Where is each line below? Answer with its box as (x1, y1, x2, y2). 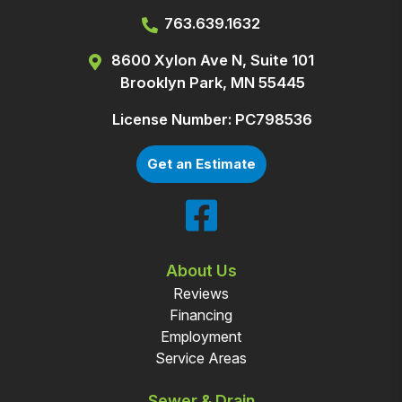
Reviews (173, 284, 229, 302)
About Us (165, 261, 237, 281)
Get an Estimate (146, 155, 256, 173)
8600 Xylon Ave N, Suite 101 (110, 51, 314, 70)
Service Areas (155, 348, 247, 367)
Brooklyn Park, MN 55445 (119, 74, 305, 92)
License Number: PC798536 (112, 110, 312, 129)
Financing (170, 305, 232, 324)
